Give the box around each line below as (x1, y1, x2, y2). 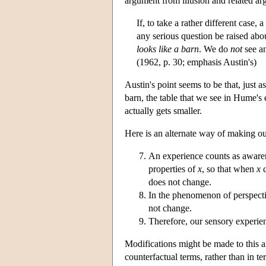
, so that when (202, 163, 256, 174)
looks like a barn (137, 43, 199, 54)
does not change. (148, 176, 211, 187)
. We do (199, 43, 230, 54)
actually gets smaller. (125, 105, 202, 116)
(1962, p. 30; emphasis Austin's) (137, 56, 256, 67)
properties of (148, 163, 198, 174)
